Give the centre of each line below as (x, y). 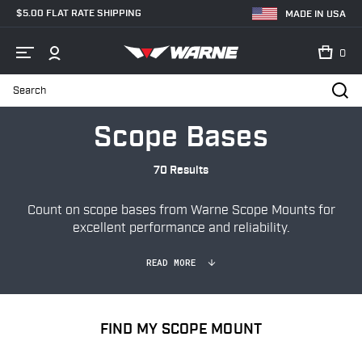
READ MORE (173, 262)
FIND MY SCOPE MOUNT (181, 329)
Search (32, 99)
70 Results (181, 170)
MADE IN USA (316, 14)
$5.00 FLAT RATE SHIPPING (79, 13)
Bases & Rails (187, 98)
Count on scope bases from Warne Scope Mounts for (181, 210)
